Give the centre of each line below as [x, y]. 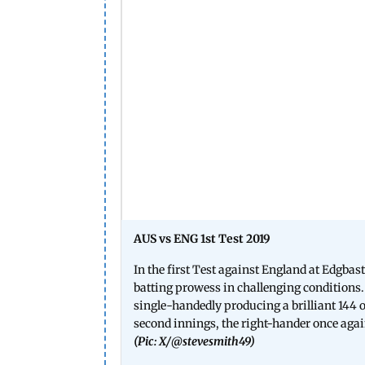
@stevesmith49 [211, 341]
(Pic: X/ [152, 341]
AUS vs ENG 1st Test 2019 [202, 238]
